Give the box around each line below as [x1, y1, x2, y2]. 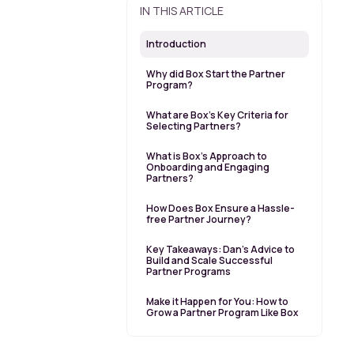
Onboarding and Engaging [146, 160, 269, 175]
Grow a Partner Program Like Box [146, 306, 299, 320]
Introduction [146, 37, 206, 51]
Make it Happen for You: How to [146, 295, 288, 309]
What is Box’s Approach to [146, 149, 267, 164]
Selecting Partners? [146, 119, 243, 134]
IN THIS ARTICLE [140, 3, 224, 19]
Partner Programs [146, 265, 231, 279]
